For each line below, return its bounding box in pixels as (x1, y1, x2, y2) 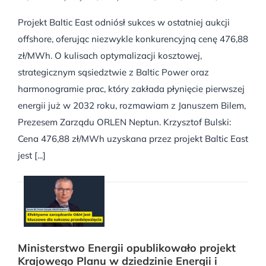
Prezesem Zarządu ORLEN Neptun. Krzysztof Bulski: (18, 116, 231, 128)
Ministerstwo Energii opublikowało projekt (18, 240, 236, 255)
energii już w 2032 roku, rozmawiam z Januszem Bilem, (18, 100, 246, 112)
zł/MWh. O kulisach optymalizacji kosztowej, (18, 50, 202, 62)
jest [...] (18, 150, 46, 161)
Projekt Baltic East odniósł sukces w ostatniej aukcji (18, 17, 230, 28)
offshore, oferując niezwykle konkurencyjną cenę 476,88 (18, 33, 248, 45)
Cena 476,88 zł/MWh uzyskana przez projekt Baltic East (18, 133, 248, 145)
